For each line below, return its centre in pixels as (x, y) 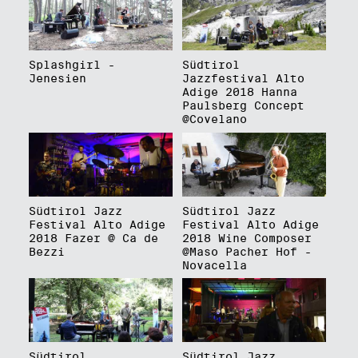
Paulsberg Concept (243, 106)
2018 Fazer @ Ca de (93, 238)
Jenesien (57, 79)
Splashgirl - (72, 65)
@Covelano (214, 119)
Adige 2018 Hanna (239, 92)
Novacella (214, 265)
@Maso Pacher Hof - (247, 251)
